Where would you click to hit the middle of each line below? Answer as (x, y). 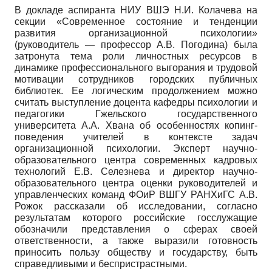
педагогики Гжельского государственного (136, 114)
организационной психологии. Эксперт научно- (136, 148)
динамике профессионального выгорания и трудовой (136, 67)
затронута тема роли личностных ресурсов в (136, 56)
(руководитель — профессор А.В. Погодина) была (136, 44)
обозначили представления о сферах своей (136, 229)
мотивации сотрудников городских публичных (136, 79)
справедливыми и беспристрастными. (101, 263)
